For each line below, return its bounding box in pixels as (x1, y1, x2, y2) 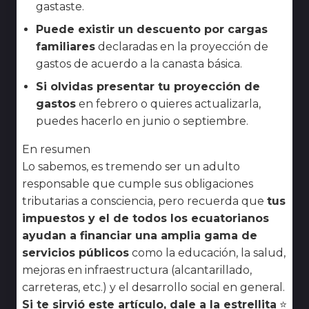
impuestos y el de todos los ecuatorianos (22, 211, 269, 225)
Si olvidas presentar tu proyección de (36, 79, 260, 93)
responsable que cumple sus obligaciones (22, 177, 253, 190)
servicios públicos (22, 246, 129, 259)
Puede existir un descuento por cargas (36, 22, 268, 36)
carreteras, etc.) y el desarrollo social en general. (22, 280, 285, 294)
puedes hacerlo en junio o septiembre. (36, 114, 248, 128)
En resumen (22, 142, 90, 156)
